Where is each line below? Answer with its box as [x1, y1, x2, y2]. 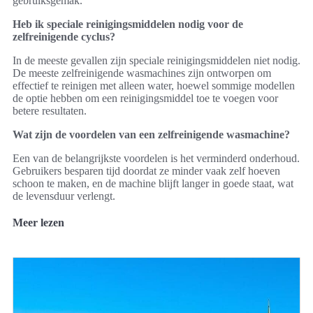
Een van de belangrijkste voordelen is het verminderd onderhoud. [13, 152, 300, 164]
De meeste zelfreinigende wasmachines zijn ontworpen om [13, 66, 271, 79]
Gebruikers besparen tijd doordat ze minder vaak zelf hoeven [13, 164, 280, 177]
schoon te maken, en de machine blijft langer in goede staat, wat [13, 177, 293, 189]
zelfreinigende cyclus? [13, 30, 115, 43]
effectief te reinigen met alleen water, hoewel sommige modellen [13, 79, 295, 92]
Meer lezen [13, 216, 64, 228]
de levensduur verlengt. [13, 189, 115, 202]
